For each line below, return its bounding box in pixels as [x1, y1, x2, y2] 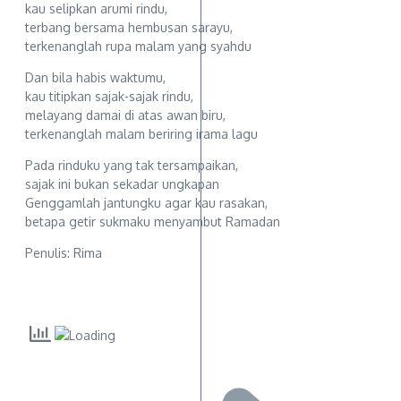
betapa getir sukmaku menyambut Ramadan [25, 214, 280, 230]
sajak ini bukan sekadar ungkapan [25, 176, 219, 192]
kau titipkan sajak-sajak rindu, [25, 89, 193, 105]
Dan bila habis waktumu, [25, 70, 166, 86]
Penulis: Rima [25, 245, 102, 261]
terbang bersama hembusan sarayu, [25, 20, 233, 36]
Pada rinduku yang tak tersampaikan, [25, 158, 238, 174]
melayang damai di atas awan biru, [25, 107, 226, 124]
